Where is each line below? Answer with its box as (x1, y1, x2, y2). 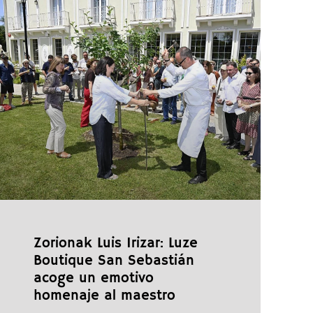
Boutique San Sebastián (34, 252, 195, 270)
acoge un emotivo (34, 269, 154, 287)
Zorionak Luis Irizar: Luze (34, 234, 198, 252)
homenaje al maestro (34, 286, 176, 305)
